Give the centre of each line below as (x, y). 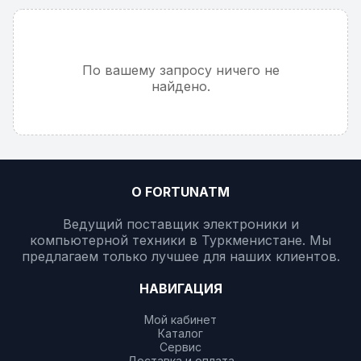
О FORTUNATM (180, 192)
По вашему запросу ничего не (180, 70)
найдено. (180, 86)
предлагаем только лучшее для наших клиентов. (180, 256)
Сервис (180, 347)
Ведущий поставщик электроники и (180, 224)
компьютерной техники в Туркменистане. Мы (180, 240)
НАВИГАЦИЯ (180, 288)
